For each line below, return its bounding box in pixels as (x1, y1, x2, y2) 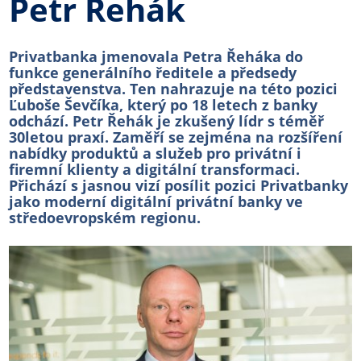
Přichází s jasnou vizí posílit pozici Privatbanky (9, 175, 349, 195)
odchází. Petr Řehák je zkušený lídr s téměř (9, 110, 325, 131)
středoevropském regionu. (9, 207, 201, 227)
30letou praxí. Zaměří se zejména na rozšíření (9, 127, 343, 147)
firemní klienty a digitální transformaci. (9, 159, 301, 179)
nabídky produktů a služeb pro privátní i (9, 143, 302, 163)
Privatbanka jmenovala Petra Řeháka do (9, 46, 304, 66)
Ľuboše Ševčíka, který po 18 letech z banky (9, 94, 318, 114)
